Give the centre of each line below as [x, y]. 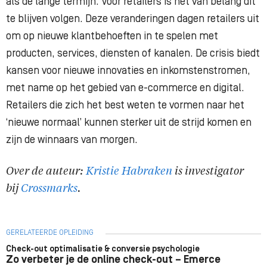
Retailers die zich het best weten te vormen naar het [125, 105]
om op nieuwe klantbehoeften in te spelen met [112, 36]
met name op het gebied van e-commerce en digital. [125, 88]
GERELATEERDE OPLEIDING [50, 232]
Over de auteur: [46, 171]
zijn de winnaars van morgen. [72, 140]
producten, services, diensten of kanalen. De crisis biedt [133, 54]
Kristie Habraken [129, 171]
